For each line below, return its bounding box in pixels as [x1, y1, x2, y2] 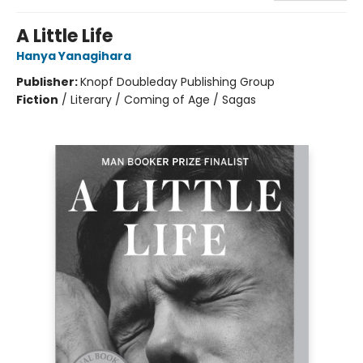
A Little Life [16, 23, 113, 49]
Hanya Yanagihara [16, 47, 131, 64]
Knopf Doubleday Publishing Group [80, 73, 275, 90]
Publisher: [16, 73, 80, 90]
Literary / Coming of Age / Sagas [70, 91, 256, 108]
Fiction [16, 91, 58, 108]
